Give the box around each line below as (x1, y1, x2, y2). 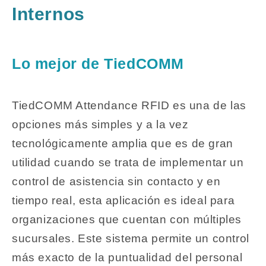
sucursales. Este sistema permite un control (12, 232, 249, 245)
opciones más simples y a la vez (12, 118, 189, 131)
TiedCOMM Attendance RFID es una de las (12, 99, 246, 112)
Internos (12, 4, 85, 24)
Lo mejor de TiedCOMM (12, 55, 184, 72)
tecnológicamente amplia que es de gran (12, 137, 233, 150)
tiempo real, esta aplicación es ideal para (12, 194, 235, 207)
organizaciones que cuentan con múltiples (12, 213, 242, 226)
